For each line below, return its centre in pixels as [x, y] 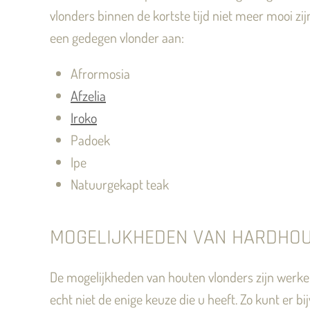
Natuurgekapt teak [120, 184]
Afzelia [88, 95]
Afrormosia [100, 73]
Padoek [90, 140]
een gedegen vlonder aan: [117, 37]
